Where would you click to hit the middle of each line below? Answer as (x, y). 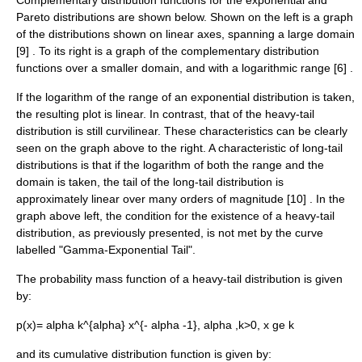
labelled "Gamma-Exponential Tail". (106, 250)
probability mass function (103, 279)
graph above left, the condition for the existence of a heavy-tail (175, 216)
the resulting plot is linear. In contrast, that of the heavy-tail (165, 114)
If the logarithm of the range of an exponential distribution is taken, (185, 97)
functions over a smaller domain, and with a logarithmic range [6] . (185, 68)
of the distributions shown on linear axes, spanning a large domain (185, 34)
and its (35, 354)
